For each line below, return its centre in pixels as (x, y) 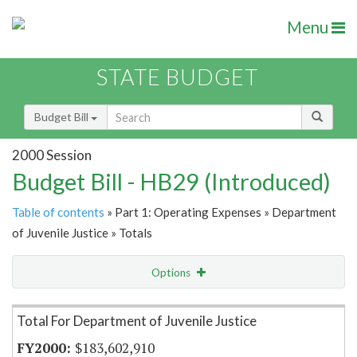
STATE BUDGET (177, 77)
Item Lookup (47, 306)
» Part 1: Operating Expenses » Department (220, 212)
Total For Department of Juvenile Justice (137, 321)
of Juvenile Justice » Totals (82, 233)
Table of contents (58, 212)
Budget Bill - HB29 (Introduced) (171, 182)
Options (172, 273)
